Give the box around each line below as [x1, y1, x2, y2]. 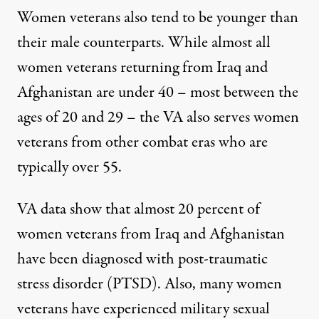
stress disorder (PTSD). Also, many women [17, 272, 282, 296]
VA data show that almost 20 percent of [17, 197, 260, 221]
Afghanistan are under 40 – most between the [17, 80, 298, 104]
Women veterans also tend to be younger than [17, 6, 298, 29]
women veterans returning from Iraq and [17, 56, 268, 79]
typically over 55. [17, 155, 122, 179]
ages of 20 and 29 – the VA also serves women [17, 105, 299, 129]
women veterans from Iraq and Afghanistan [17, 222, 285, 246]
